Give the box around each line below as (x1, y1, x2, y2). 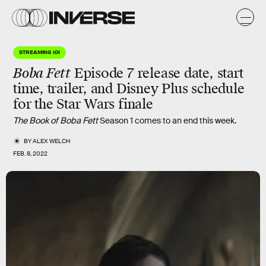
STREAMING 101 (19, 48, 60, 55)
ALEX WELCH (33, 137, 71, 145)
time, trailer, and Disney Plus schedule (13, 80, 245, 97)
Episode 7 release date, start (71, 65, 243, 82)
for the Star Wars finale (13, 96, 153, 113)
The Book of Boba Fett (13, 115, 98, 126)
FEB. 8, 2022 (13, 150, 47, 157)
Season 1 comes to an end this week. (98, 115, 236, 126)
